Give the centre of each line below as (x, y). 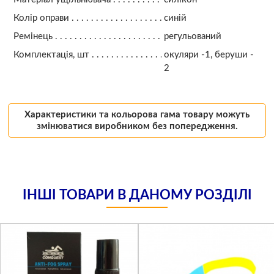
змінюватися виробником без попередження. (137, 127)
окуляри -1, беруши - (209, 54)
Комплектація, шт (51, 54)
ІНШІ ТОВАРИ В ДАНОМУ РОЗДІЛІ (137, 195)
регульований (193, 36)
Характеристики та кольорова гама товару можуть (137, 115)
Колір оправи (41, 18)
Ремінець (33, 36)
